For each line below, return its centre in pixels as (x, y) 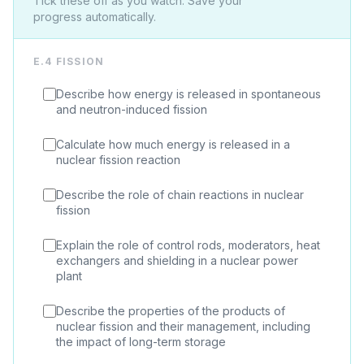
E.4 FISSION (69, 61)
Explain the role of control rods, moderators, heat (188, 245)
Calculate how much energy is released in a (173, 144)
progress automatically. (95, 17)
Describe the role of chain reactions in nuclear (180, 195)
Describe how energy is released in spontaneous (188, 94)
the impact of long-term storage (141, 342)
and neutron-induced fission (132, 109)
